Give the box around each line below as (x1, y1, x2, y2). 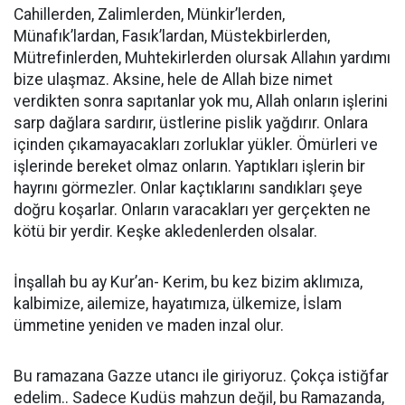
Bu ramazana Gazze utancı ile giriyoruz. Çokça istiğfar (14, 366, 389, 385)
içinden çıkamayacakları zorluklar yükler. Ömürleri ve (14, 135, 378, 154)
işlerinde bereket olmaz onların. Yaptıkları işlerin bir (14, 156, 365, 175)
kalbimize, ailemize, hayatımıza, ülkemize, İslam (14, 294, 342, 313)
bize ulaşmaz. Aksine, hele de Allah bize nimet (14, 70, 333, 89)
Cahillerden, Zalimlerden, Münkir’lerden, (14, 5, 285, 24)
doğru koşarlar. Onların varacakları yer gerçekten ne (14, 200, 371, 219)
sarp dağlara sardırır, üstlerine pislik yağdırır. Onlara (14, 113, 368, 132)
